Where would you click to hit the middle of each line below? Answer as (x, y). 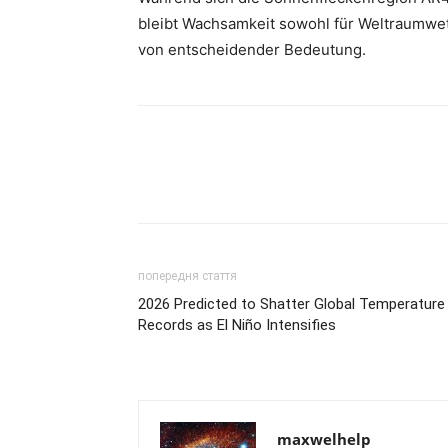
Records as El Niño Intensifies (237, 325)
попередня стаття (187, 276)
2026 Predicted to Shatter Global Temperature (291, 304)
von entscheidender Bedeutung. (252, 49)
